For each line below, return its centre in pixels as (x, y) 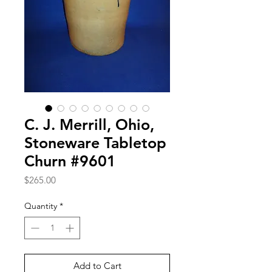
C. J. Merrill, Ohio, (89, 124)
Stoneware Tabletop (95, 142)
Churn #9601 (70, 161)
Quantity (41, 206)
